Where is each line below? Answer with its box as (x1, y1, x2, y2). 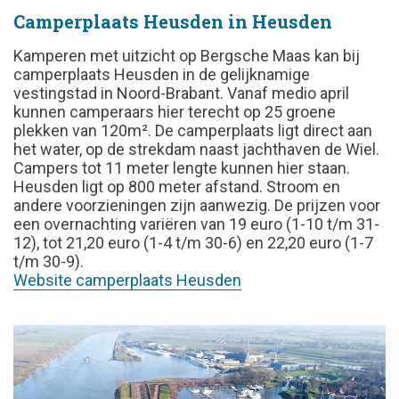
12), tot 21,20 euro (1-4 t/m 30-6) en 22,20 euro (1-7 (13, 233, 373, 252)
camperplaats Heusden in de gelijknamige (13, 65, 310, 84)
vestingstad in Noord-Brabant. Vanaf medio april (13, 84, 349, 102)
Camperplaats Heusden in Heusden (13, 10, 332, 33)
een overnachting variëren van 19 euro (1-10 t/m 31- (13, 215, 379, 233)
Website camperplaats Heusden (13, 271, 241, 289)
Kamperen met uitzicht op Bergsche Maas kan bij (13, 46, 360, 65)
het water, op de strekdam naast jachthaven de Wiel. (13, 140, 379, 159)
